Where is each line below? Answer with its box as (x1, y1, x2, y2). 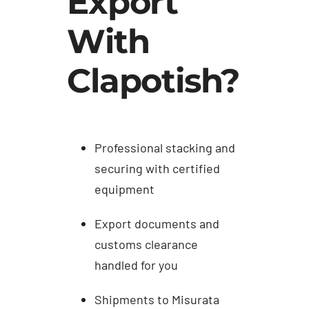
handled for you (94, 257, 179, 273)
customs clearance (94, 237, 199, 252)
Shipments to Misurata (94, 292, 220, 308)
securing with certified (94, 161, 221, 177)
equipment (94, 181, 155, 197)
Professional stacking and (94, 140, 236, 156)
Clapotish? (67, 61, 240, 101)
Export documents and (94, 216, 220, 232)
